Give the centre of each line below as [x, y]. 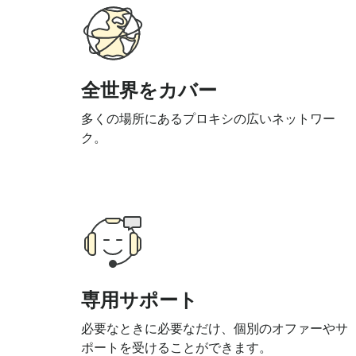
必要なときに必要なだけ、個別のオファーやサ [215, 329]
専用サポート [139, 300]
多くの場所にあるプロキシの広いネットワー [208, 119]
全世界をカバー [149, 90]
